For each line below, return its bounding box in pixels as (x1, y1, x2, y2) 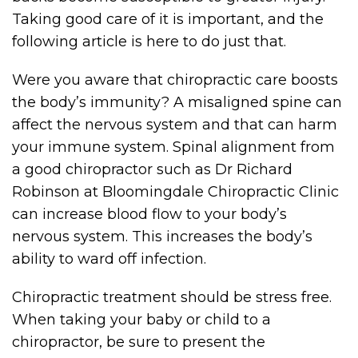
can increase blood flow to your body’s (12, 205, 287, 223)
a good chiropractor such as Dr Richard (12, 161, 292, 178)
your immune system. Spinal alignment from (12, 138, 335, 156)
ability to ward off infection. (12, 250, 206, 268)
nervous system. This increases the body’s (12, 228, 312, 245)
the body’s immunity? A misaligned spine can (12, 93, 342, 111)
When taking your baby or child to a (12, 311, 271, 328)
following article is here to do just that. (12, 33, 286, 50)
